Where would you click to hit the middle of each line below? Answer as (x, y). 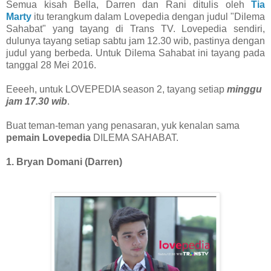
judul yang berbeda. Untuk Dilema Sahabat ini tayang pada (135, 53)
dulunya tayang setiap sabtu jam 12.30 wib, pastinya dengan (135, 41)
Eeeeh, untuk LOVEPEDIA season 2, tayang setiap (116, 89)
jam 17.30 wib (37, 101)
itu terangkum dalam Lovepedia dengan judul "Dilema (148, 16)
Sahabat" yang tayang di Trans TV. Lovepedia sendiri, (135, 28)
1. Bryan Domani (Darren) (64, 162)
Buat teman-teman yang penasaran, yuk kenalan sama (123, 125)
